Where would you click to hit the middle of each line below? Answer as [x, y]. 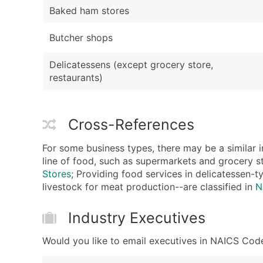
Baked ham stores [89, 11]
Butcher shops [81, 38]
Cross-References [131, 124]
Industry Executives [137, 218]
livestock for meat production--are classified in [149, 186]
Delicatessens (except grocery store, [131, 65]
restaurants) [76, 78]
